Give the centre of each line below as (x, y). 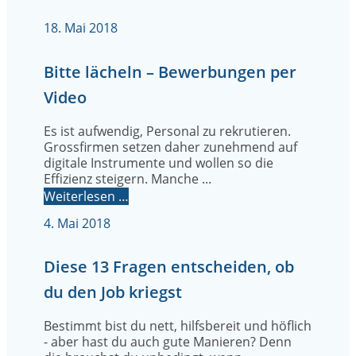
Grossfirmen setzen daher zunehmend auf (170, 147)
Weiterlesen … (86, 196)
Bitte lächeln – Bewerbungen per (170, 72)
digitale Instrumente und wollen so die (159, 163)
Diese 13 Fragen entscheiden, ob (169, 267)
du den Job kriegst (113, 292)
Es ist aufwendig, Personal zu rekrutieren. (167, 131)
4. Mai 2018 (77, 223)
